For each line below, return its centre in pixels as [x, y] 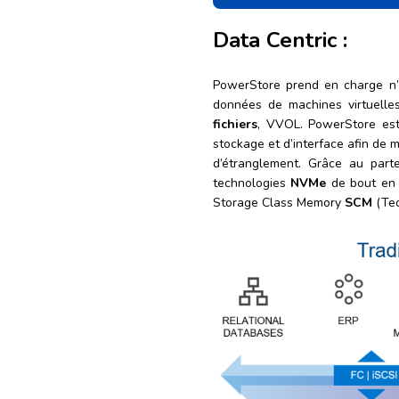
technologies [252, 183]
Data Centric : [280, 41]
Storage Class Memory [279, 203]
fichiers [235, 125]
